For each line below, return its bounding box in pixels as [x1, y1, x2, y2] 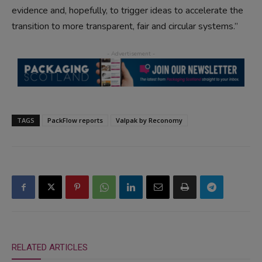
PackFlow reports [47, 115, 103, 125]
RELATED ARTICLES [12, 242, 88, 253]
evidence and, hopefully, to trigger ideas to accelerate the [12, 4, 243, 17]
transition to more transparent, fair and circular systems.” [12, 19, 238, 33]
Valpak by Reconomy [116, 115, 182, 125]
